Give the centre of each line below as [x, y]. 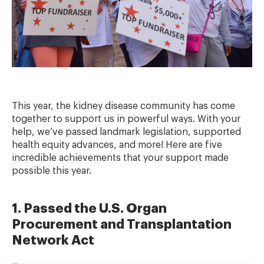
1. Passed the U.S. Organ [89, 209]
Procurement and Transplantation [122, 225]
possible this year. [52, 171]
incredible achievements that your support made [120, 158]
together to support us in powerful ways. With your [126, 119]
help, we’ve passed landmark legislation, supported [126, 132]
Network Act [53, 240]
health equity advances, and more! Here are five [117, 145]
